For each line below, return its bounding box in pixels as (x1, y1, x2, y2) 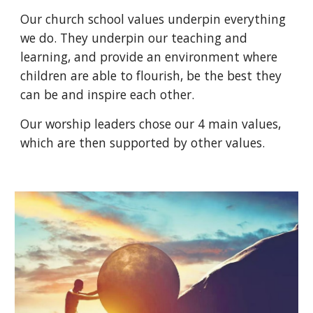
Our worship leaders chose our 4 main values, (20, 115, 282, 132)
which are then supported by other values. (20, 134, 269, 151)
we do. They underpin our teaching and (20, 29, 248, 46)
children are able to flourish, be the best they (20, 67, 282, 84)
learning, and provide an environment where (20, 48, 278, 65)
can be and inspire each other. (20, 86, 198, 103)
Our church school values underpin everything (20, 10, 286, 27)
